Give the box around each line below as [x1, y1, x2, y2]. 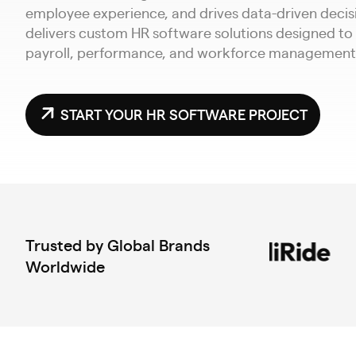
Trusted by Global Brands [25, 234, 210, 255]
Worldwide [25, 255, 105, 277]
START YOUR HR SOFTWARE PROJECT [60, 104, 308, 123]
